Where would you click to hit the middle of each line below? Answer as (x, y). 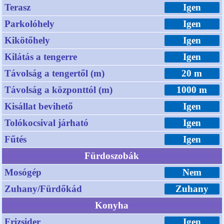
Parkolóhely (30, 24)
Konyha (112, 205)
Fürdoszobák (112, 156)
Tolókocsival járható (47, 123)
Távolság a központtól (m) (59, 90)
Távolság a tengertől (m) (55, 73)
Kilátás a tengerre (41, 57)
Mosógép (23, 172)
